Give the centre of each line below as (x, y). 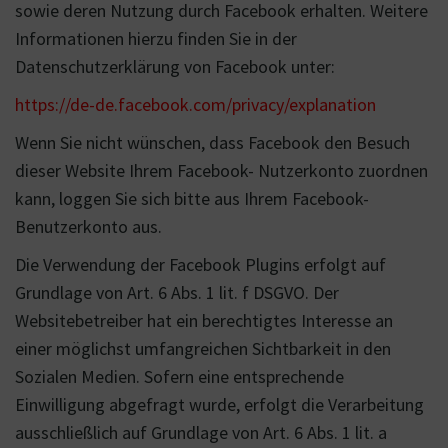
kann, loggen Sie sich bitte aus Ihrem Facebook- (192, 198)
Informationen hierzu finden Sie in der (156, 38)
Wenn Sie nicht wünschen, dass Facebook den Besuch (212, 142)
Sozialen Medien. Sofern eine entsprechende (179, 376)
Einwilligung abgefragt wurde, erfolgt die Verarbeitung (219, 404)
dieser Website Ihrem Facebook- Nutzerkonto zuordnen (221, 170)
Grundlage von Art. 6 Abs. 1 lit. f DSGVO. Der (177, 292)
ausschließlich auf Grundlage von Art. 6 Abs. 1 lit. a (201, 432)
